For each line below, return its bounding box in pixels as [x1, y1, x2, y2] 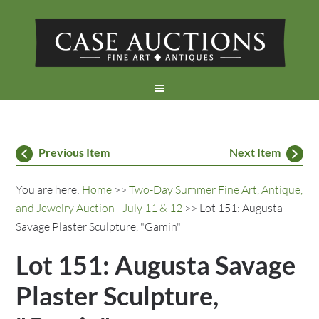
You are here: [16, 182, 83, 197]
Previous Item [38, 145, 110, 159]
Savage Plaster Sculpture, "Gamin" [16, 219, 182, 234]
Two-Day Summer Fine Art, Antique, [129, 182, 303, 197]
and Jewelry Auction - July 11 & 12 [16, 201, 183, 215]
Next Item [229, 145, 281, 159]
